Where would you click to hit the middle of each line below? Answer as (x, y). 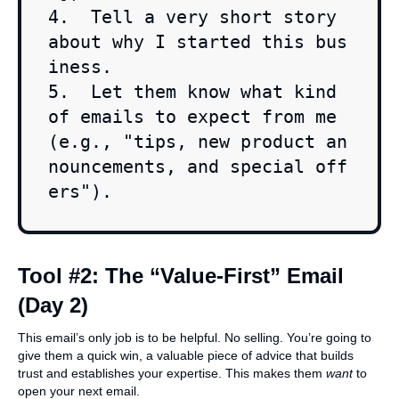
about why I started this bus (198, 42)
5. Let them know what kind (192, 92)
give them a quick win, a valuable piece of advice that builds (186, 356)
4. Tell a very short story (192, 17)
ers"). (80, 192)
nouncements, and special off (198, 167)
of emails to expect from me (192, 117)
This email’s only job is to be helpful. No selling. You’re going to (195, 338)
